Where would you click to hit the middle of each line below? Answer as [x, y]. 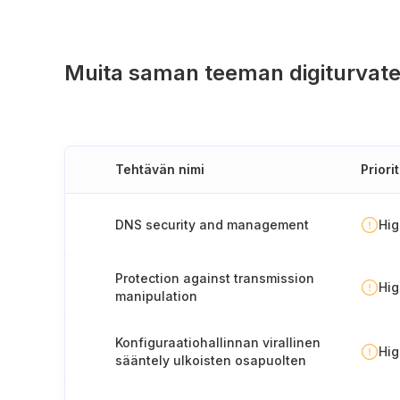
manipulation [156, 296]
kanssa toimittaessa [179, 378]
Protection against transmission [215, 278]
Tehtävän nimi [160, 169]
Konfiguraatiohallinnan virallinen [218, 342]
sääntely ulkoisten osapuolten [211, 360]
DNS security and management [212, 224]
